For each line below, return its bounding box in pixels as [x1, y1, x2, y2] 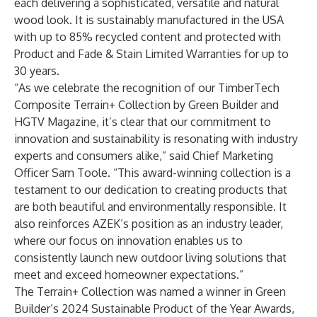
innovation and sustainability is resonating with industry [14, 132, 298, 146]
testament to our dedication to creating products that [14, 183, 287, 197]
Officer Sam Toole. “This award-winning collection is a [14, 166, 291, 180]
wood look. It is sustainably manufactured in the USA [14, 13, 284, 27]
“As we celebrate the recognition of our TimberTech [14, 81, 279, 95]
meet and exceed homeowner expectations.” [14, 267, 243, 282]
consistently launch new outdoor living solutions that [14, 250, 287, 265]
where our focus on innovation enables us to [14, 234, 243, 248]
